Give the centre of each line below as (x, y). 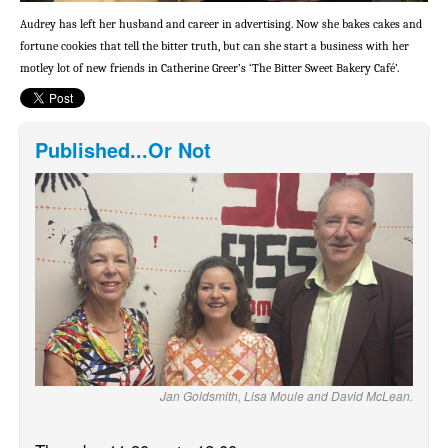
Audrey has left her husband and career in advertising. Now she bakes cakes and (221, 24)
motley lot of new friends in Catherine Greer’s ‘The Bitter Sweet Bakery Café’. (211, 68)
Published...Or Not (123, 149)
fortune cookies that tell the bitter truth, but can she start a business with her (214, 46)
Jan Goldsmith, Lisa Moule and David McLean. (286, 395)
